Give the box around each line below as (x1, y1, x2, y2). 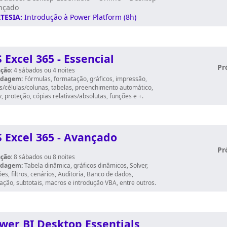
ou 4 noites (44, 66, 75, 74)
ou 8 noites (44, 153, 75, 161)
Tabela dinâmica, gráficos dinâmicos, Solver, (23, 161, 148, 170)
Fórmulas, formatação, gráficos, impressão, (23, 74, 147, 83)
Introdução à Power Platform (24, 12, 124, 22)
